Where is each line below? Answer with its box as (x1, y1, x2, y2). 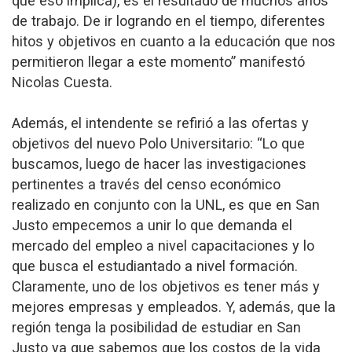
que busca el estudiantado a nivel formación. (12, 257, 298, 274)
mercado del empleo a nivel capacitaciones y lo (12, 236, 314, 254)
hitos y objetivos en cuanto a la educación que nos (12, 32, 335, 49)
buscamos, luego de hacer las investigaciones (12, 155, 306, 172)
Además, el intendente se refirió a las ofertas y (12, 114, 309, 131)
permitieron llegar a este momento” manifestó (12, 53, 305, 70)
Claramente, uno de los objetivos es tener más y (12, 277, 320, 295)
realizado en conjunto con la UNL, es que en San (12, 196, 320, 213)
